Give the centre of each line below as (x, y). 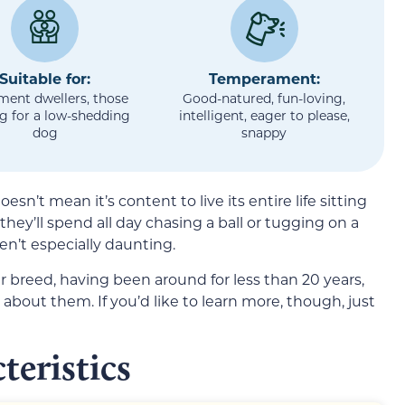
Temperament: (264, 78)
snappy (264, 132)
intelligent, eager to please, (264, 115)
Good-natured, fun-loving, (264, 98)
